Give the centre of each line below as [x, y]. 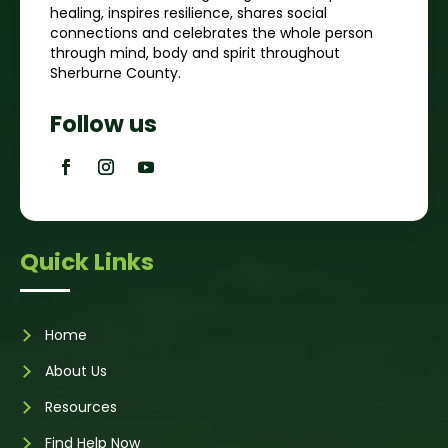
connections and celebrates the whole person [211, 32]
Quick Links [87, 261]
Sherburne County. [115, 72]
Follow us [103, 123]
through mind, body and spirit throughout [195, 52]
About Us [76, 370]
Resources [81, 406]
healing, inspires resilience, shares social [188, 12]
